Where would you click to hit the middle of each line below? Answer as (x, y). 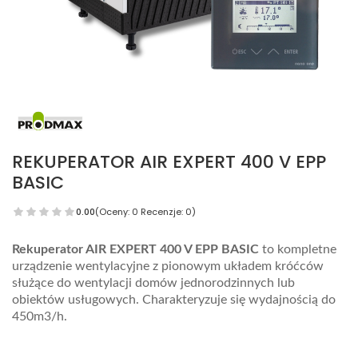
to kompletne (298, 249)
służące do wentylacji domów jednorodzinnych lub (153, 282)
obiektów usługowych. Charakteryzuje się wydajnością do (174, 299)
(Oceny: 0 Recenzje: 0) (145, 211)
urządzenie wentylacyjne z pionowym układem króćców (168, 266)
